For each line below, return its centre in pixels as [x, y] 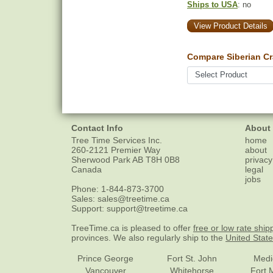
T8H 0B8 [163, 160]
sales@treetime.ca [133, 199]
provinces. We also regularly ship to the [148, 238]
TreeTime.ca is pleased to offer [132, 228]
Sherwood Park [101, 160]
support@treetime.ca [147, 209]
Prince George [106, 259]
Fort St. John [192, 259]
